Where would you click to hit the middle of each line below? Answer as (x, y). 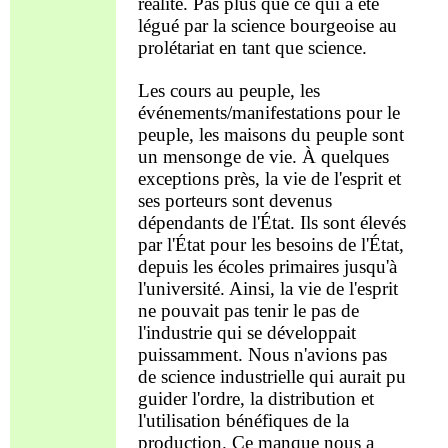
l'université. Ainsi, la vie (231, 289)
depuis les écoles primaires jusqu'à (267, 267)
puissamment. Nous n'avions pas (262, 355)
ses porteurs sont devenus (234, 201)
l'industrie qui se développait (246, 333)
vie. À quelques (326, 157)
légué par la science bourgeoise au (267, 25)
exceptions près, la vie (224, 179)
